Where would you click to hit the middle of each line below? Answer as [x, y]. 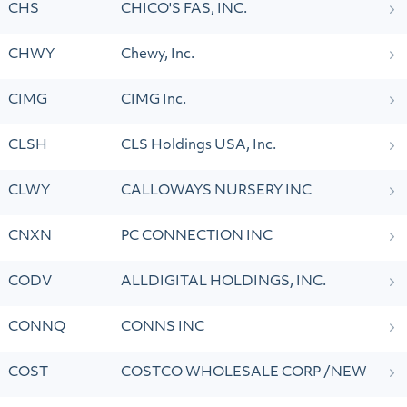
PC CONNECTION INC [197, 237]
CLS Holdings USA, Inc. [199, 146]
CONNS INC [163, 328]
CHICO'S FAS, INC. [184, 10]
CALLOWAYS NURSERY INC [216, 191]
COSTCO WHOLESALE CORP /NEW [244, 373]
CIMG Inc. [154, 100]
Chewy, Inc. [158, 55]
